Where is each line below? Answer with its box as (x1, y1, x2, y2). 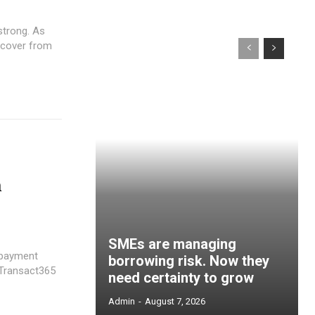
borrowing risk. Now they (108, 252, 269, 270)
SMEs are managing (108, 236, 236, 253)
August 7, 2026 (145, 296, 205, 307)
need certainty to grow (108, 269, 254, 287)
